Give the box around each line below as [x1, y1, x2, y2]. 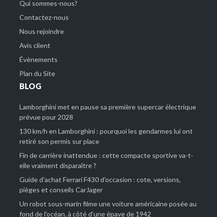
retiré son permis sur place [19, 137, 99, 145]
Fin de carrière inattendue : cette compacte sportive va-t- [19, 151, 193, 159]
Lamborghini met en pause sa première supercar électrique [19, 103, 196, 111]
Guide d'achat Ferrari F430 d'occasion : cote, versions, [19, 175, 181, 184]
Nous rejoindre [19, 27, 64, 35]
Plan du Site [19, 69, 55, 77]
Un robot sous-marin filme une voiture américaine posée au [19, 200, 197, 208]
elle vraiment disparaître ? [19, 161, 96, 170]
